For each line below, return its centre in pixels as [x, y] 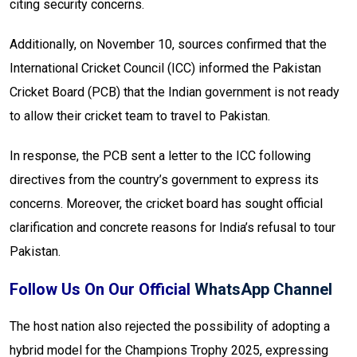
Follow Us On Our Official [102, 290]
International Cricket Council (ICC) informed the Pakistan [165, 69]
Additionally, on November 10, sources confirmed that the [168, 45]
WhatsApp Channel [263, 290]
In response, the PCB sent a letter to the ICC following [160, 156]
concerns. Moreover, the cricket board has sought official [166, 204]
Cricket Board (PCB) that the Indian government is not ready [175, 92]
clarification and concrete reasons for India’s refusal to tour [173, 228]
